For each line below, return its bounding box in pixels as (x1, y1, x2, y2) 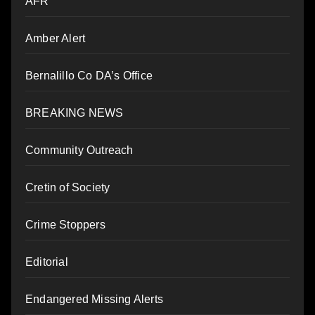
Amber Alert (25, 32, 86, 44)
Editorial (25, 255, 68, 268)
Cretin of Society (25, 181, 110, 193)
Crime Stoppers (25, 218, 105, 231)
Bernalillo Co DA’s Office (25, 69, 153, 82)
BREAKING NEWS (25, 106, 124, 119)
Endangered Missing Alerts (25, 292, 163, 305)
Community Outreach (25, 143, 134, 156)
